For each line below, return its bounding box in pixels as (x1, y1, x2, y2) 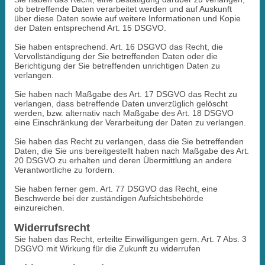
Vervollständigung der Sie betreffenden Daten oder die (14, 51, 218, 61)
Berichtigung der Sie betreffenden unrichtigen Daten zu (14, 60, 220, 70)
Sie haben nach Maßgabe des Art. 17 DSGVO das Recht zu (14, 89, 237, 99)
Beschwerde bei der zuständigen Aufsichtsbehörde (14, 193, 203, 203)
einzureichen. (14, 202, 64, 212)
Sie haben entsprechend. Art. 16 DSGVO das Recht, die (14, 41, 223, 51)
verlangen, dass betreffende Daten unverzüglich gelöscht (14, 98, 228, 108)
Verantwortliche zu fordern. (14, 164, 115, 174)
